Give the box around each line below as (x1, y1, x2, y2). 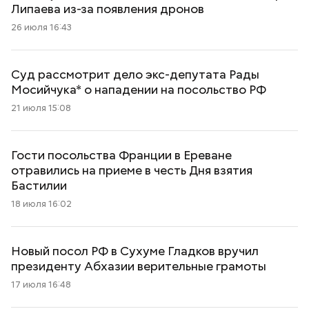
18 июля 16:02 (11, 198, 72, 210)
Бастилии (11, 177, 67, 193)
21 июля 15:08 (11, 102, 71, 114)
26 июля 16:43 (11, 21, 72, 33)
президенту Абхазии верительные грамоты (11, 258, 266, 274)
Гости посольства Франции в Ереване (11, 147, 232, 163)
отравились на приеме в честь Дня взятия (11, 162, 252, 178)
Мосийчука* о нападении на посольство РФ (11, 81, 266, 97)
